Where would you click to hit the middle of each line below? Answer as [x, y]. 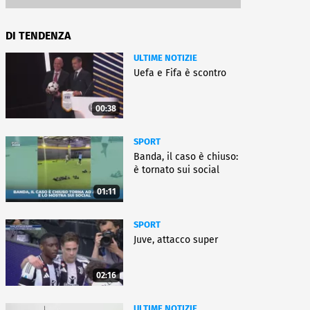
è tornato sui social [176, 170]
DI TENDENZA [38, 36]
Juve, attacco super [176, 240]
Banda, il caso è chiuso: [186, 156]
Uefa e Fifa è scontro [180, 73]
